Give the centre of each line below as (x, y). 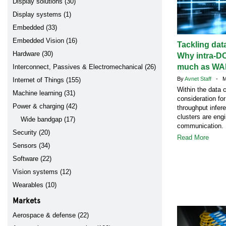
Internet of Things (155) (47, 80)
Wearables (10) (35, 185)
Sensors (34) (31, 146)
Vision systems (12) (42, 172)
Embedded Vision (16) (45, 41)
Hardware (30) (33, 54)
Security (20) (31, 132)
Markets (26, 200)
